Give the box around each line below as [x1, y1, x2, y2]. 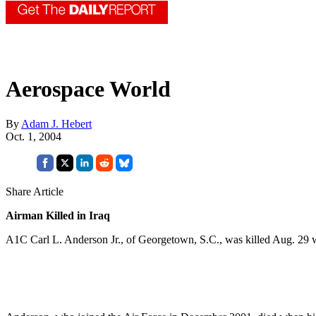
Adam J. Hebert [21, 117, 92, 130]
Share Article [6, 185, 63, 197]
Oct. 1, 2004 [6, 130, 61, 142]
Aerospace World [6, 76, 171, 102]
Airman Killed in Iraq [6, 209, 110, 221]
